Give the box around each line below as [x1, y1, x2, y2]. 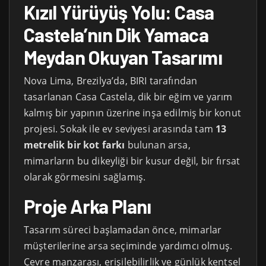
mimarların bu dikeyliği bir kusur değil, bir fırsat [24, 154, 240, 168]
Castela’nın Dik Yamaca [24, 23, 208, 46]
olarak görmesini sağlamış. [24, 170, 146, 184]
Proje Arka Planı [24, 195, 151, 218]
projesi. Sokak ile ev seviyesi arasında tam [24, 122, 216, 136]
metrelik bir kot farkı [24, 138, 125, 152]
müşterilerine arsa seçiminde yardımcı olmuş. [24, 239, 233, 253]
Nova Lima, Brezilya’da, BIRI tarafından [24, 74, 198, 88]
